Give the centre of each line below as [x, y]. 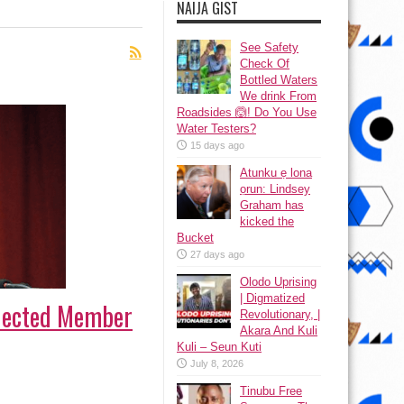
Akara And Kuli [279, 331]
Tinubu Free [271, 391]
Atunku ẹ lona [276, 173]
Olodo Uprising [278, 282]
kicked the [267, 221]
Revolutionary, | [280, 314]
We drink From [278, 96]
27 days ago [217, 254]
